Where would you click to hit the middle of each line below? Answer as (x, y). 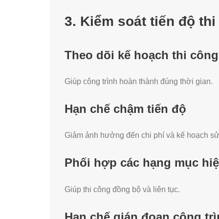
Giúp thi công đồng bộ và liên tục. (122, 189)
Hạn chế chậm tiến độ (125, 109)
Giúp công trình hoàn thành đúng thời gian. (139, 82)
